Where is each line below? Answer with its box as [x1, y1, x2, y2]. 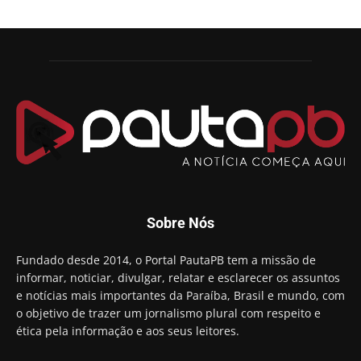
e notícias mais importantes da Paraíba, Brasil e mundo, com [16, 287, 345, 303]
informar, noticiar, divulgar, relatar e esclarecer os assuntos [16, 269, 340, 285]
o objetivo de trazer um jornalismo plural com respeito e [16, 305, 321, 321]
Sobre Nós [147, 214, 214, 231]
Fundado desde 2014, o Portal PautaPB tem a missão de [16, 251, 316, 268]
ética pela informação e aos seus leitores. [16, 322, 239, 338]
